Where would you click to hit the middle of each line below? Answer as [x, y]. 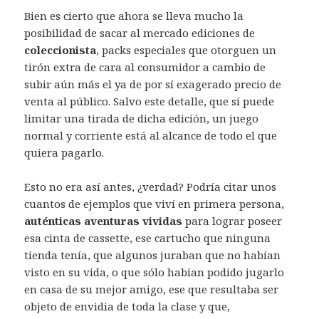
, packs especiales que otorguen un [187, 50]
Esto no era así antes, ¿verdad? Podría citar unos [151, 187]
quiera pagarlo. [64, 153]
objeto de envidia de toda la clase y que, [127, 307]
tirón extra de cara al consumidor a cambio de [145, 67]
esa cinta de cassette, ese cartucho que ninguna [148, 238]
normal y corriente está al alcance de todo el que [151, 136]
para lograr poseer [234, 221]
